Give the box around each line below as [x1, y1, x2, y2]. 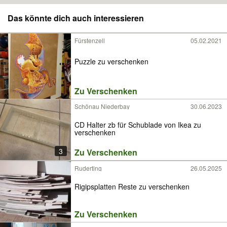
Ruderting [74, 164, 102, 172]
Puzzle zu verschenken [74, 56, 148, 66]
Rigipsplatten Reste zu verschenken [74, 181, 190, 192]
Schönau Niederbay [74, 102, 130, 110]
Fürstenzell [74, 36, 105, 45]
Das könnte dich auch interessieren [8, 12, 144, 24]
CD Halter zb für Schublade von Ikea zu [74, 120, 201, 130]
